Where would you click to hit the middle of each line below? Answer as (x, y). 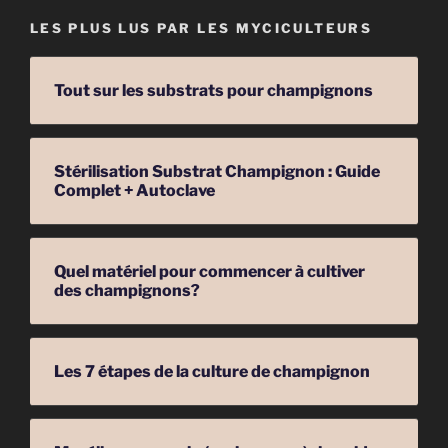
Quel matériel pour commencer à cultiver (209, 272)
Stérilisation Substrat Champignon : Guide (217, 172)
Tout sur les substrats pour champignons (213, 91)
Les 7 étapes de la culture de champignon (212, 372)
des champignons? (127, 291)
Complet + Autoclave (134, 191)
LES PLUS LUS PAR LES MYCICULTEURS (201, 27)
